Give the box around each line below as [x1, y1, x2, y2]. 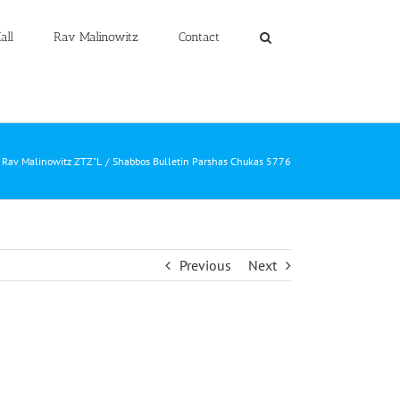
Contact [178, 29, 220, 45]
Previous [179, 256, 231, 274]
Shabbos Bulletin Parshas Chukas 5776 [112, 154, 291, 168]
